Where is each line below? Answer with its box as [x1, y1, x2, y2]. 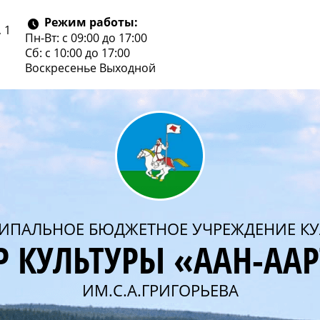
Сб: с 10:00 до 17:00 [25, 45, 131, 60]
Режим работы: [44, 14, 138, 30]
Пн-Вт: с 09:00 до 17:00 [25, 30, 148, 45]
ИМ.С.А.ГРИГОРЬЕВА [81, 280, 239, 301]
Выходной [99, 60, 156, 75]
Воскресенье [25, 60, 100, 75]
